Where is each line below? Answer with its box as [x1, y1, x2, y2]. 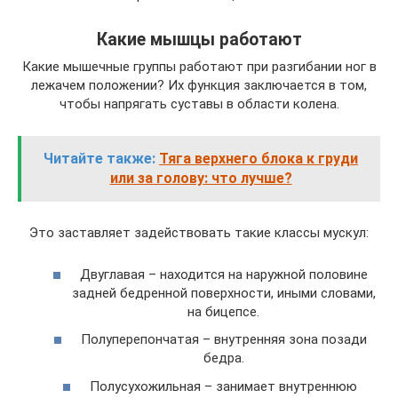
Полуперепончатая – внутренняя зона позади [80, 331, 367, 347]
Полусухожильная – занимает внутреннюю [90, 378, 357, 394]
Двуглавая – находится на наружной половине [79, 266, 368, 283]
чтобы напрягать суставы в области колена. [59, 96, 339, 112]
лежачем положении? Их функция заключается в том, [31, 77, 367, 93]
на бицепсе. [187, 303, 259, 320]
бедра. [203, 350, 244, 366]
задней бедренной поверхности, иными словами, [71, 284, 376, 301]
